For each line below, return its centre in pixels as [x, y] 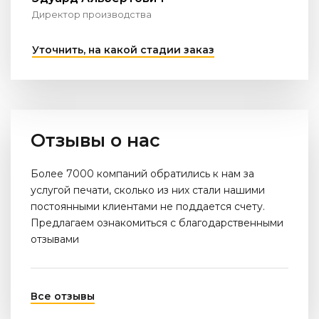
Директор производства [92, 14]
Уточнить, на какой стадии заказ [123, 49]
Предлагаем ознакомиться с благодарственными [157, 223]
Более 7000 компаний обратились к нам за [142, 173]
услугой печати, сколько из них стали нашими [148, 190]
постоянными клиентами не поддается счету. [148, 206]
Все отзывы [63, 296]
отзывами [55, 239]
